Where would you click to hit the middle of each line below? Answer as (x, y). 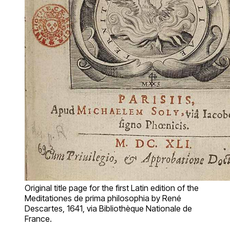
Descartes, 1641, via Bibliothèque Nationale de (108, 208)
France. (38, 218)
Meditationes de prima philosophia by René (103, 198)
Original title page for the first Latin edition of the (112, 188)
